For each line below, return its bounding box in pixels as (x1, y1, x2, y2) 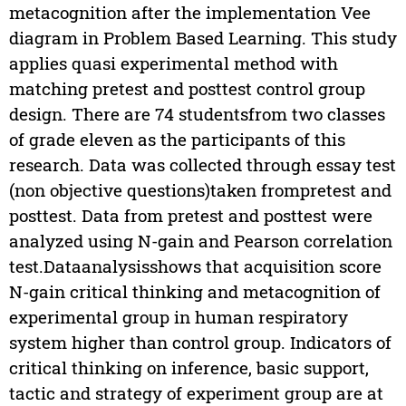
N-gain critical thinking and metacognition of (8, 280, 381, 304)
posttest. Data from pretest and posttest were (8, 204, 372, 227)
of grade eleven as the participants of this (8, 128, 345, 151)
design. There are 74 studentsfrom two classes (8, 102, 385, 126)
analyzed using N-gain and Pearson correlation (8, 229, 392, 253)
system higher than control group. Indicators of (8, 331, 391, 354)
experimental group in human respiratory (8, 305, 348, 329)
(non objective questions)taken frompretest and (8, 179, 391, 202)
